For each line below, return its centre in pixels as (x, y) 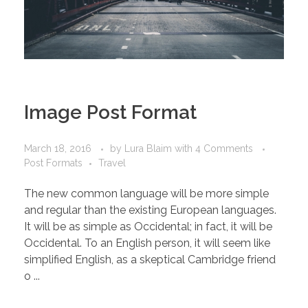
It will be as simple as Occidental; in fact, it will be (148, 226)
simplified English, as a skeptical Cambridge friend (150, 259)
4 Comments (224, 148)
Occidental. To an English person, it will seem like (147, 243)
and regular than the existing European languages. (150, 210)
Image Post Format (110, 113)
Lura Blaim (150, 148)
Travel (112, 163)
